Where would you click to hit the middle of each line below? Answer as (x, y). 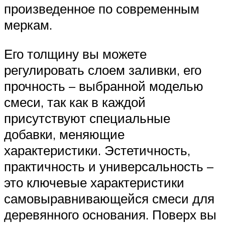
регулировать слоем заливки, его (103, 70)
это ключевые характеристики (94, 182)
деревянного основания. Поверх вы (110, 214)
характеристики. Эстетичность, (97, 150)
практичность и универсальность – (109, 166)
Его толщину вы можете (75, 53)
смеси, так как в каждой (75, 102)
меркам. (28, 24)
